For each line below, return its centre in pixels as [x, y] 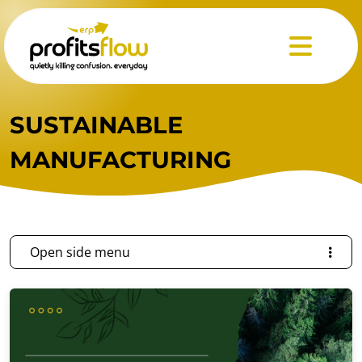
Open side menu [80, 252]
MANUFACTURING [120, 160]
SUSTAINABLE [96, 125]
